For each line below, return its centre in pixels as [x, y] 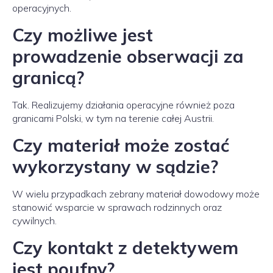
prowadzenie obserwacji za [128, 56]
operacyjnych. [42, 8]
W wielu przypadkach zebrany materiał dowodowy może [136, 194]
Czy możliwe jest [83, 35]
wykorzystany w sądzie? [115, 166]
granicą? [48, 77]
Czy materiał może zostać [121, 145]
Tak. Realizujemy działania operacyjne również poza [123, 105]
